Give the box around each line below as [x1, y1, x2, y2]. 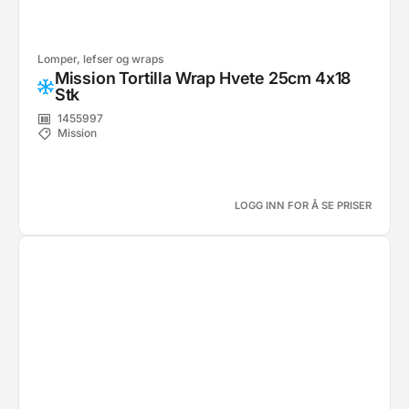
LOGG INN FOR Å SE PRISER [235, 199, 372, 212]
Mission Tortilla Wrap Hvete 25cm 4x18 [54, 68, 351, 88]
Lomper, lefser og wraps [37, 52, 163, 66]
